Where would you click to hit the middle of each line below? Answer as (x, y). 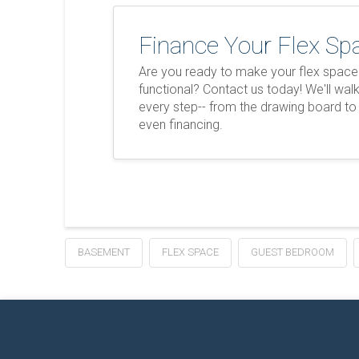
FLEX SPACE (190, 252)
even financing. (181, 124)
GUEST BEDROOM (292, 252)
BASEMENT (103, 252)
